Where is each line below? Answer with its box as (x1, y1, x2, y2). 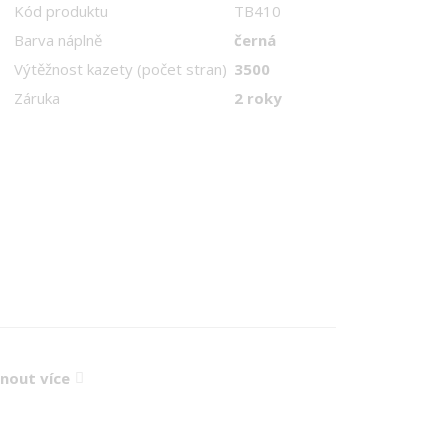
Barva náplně (14, 29, 102, 50)
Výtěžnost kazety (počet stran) (14, 58, 227, 79)
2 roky (234, 87, 282, 108)
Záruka (14, 87, 60, 108)
